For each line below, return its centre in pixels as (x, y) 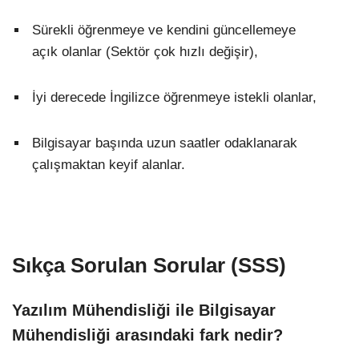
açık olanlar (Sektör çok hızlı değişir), (145, 52)
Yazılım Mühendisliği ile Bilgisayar (144, 310)
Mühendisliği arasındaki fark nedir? (147, 335)
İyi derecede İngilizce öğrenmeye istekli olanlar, (174, 98)
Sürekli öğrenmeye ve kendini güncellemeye (164, 30)
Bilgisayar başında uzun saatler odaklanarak (165, 143)
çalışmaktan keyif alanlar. (109, 165)
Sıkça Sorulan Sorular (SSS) (149, 265)
